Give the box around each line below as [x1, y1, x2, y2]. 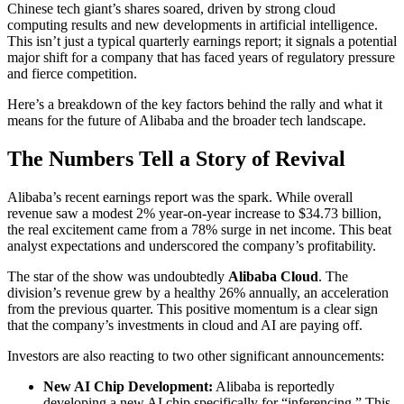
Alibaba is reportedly [213, 378, 335, 394]
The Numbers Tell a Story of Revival [7, 146, 345, 170]
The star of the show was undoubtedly [7, 268, 228, 284]
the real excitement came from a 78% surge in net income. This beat [7, 221, 391, 237]
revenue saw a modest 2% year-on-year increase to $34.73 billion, [7, 205, 381, 221]
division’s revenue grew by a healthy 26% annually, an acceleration [7, 284, 389, 300]
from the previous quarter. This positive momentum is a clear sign [7, 300, 378, 317]
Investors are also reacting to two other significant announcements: [7, 347, 384, 363]
